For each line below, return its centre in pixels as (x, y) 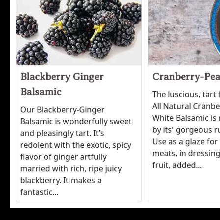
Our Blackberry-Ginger (62, 109)
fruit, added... (177, 165)
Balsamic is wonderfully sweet (76, 121)
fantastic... (39, 192)
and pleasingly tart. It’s (62, 133)
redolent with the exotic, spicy (76, 145)
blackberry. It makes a (61, 180)
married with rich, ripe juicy (71, 168)
